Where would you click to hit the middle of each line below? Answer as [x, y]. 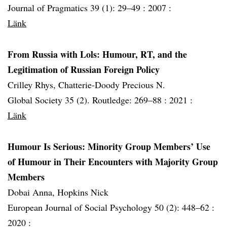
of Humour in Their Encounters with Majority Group [113, 162]
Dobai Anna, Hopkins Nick [58, 192]
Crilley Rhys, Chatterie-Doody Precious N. [86, 85]
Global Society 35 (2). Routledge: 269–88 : [88, 100]
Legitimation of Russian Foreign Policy [84, 69]
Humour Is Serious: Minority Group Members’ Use [109, 146]
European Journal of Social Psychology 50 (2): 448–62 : [111, 207]
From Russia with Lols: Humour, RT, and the [97, 54]
